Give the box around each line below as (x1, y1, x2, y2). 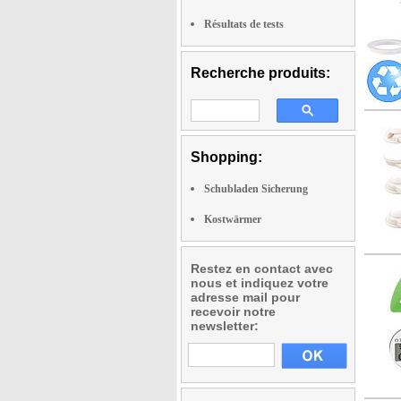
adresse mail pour (191, 289, 300, 304)
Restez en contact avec (191, 260, 333, 276)
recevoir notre (191, 303, 276, 319)
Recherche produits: (191, 64, 330, 81)
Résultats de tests (204, 17, 284, 30)
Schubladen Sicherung (204, 182, 308, 195)
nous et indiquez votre (191, 275, 328, 290)
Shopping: (191, 149, 262, 165)
